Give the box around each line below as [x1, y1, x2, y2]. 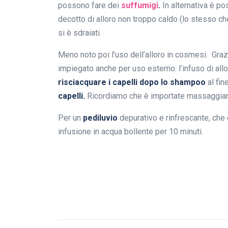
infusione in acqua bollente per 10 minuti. [58, 127, 203, 137]
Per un [58, 113, 83, 123]
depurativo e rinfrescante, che [120, 113, 227, 123]
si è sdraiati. [58, 28, 101, 38]
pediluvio [83, 113, 120, 123]
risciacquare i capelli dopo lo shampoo [58, 77, 206, 88]
